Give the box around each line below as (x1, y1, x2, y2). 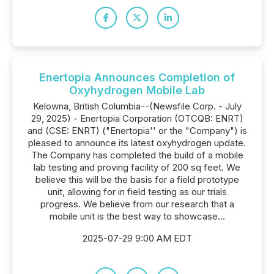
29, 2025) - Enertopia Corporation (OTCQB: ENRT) (31, 113, 243, 124)
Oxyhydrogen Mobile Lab (69, 84, 205, 97)
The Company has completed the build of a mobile (31, 149, 243, 161)
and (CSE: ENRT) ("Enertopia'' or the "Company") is (27, 125, 247, 136)
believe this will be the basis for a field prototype (35, 174, 239, 185)
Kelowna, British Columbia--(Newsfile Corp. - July (32, 100, 242, 112)
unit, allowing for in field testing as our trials (47, 186, 227, 198)
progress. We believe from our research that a (40, 198, 234, 210)
